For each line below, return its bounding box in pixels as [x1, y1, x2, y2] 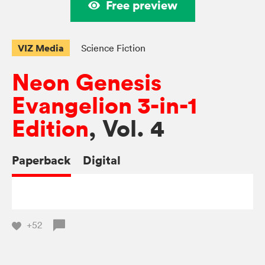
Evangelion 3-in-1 [12, 91, 197, 121]
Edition [12, 114, 89, 144]
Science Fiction [81, 42, 146, 54]
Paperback [12, 152, 71, 169]
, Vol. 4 [89, 114, 164, 144]
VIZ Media [18, 41, 64, 55]
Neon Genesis [12, 67, 161, 98]
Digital [83, 152, 121, 169]
